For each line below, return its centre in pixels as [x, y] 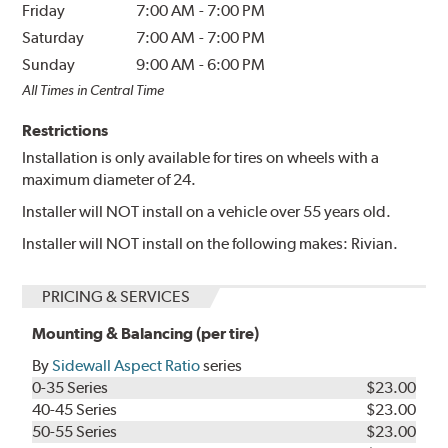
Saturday [53, 37]
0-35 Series [70, 387]
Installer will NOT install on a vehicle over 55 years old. [207, 211]
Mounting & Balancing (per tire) [146, 333]
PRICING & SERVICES [116, 296]
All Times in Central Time [93, 89]
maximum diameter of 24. [109, 179]
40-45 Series [75, 409]
